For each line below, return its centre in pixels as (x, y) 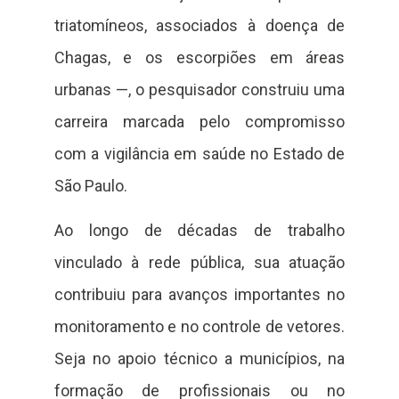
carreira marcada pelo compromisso (199, 121)
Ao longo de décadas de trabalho (199, 231)
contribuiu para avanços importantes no (199, 295)
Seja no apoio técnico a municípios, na (199, 359)
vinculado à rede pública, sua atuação (199, 263)
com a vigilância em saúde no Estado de (199, 153)
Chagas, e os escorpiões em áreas (199, 57)
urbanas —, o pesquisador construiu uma (199, 89)
